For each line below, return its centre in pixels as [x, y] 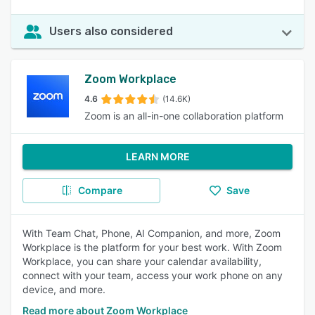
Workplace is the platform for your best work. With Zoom [152, 247]
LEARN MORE [157, 156]
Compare [100, 190]
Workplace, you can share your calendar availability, [142, 261]
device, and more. [64, 289]
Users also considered [111, 31]
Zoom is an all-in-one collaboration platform [184, 116]
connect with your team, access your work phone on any [153, 275]
